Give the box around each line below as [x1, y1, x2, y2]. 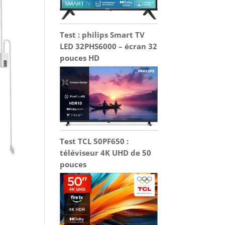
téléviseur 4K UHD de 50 [60, 148, 152, 158]
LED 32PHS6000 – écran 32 [60, 41, 158, 52]
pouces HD [60, 53, 100, 63]
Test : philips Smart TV [60, 30, 145, 40]
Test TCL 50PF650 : [60, 136, 129, 147]
